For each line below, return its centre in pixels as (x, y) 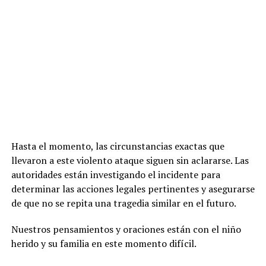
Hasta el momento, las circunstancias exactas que (118, 146)
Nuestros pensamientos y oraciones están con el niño (126, 229)
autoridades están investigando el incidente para (115, 175)
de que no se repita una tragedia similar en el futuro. (123, 203)
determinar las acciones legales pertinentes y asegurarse (133, 189)
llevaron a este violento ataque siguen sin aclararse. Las (130, 160)
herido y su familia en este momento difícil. (104, 243)
